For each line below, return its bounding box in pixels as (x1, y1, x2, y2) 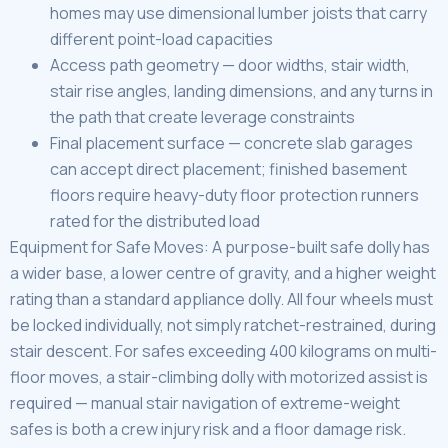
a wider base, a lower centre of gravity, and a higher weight (10, 262, 436, 285)
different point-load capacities (50, 28, 273, 51)
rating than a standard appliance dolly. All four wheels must (10, 288, 433, 311)
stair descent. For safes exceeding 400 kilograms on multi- (10, 340, 437, 363)
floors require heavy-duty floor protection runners (50, 184, 419, 207)
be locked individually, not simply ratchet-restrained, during (10, 314, 436, 337)
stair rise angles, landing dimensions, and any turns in (50, 80, 433, 103)
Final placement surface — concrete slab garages (50, 132, 413, 155)
